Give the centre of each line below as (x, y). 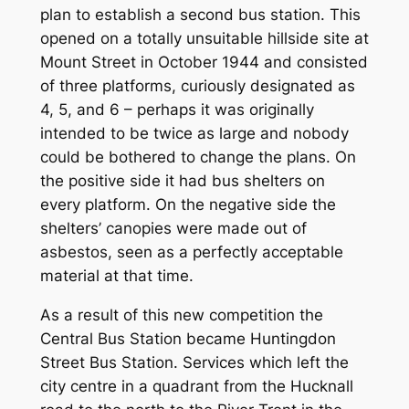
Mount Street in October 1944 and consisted (204, 62)
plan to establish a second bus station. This (200, 14)
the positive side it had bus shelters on (182, 180)
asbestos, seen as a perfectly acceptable (191, 252)
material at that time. (116, 275)
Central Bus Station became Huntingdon (188, 338)
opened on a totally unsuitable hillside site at (204, 38)
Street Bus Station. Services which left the (194, 362)
